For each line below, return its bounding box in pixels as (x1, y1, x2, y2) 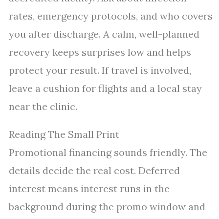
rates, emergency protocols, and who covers (9, 10, 213, 22)
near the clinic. (9, 100, 77, 112)
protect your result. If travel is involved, (9, 64, 191, 76)
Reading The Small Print (9, 128, 119, 140)
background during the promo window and (9, 200, 205, 213)
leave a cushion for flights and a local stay (9, 82, 202, 94)
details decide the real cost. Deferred (9, 164, 180, 176)
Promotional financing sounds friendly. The (9, 146, 207, 158)
